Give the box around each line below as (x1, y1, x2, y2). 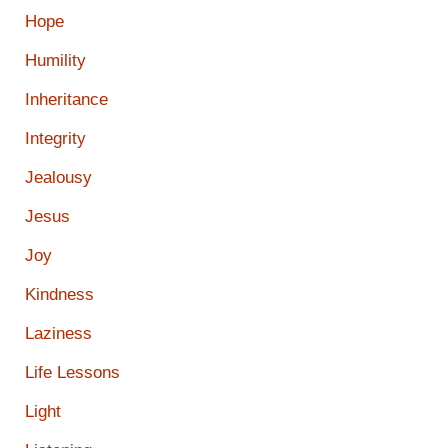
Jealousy (25, 168, 92, 188)
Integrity (25, 129, 86, 149)
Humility (25, 51, 86, 71)
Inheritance (25, 90, 108, 110)
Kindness (25, 285, 94, 305)
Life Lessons (25, 363, 120, 383)
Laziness (25, 324, 92, 344)
